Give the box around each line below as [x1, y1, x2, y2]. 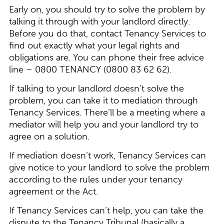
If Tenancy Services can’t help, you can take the [8, 205, 203, 216]
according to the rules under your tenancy [8, 174, 182, 185]
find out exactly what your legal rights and [8, 40, 180, 51]
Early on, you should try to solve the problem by [8, 4, 205, 15]
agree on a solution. [8, 131, 89, 142]
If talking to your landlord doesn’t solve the [8, 83, 184, 94]
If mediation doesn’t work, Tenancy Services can [8, 150, 206, 161]
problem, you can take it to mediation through [8, 95, 198, 106]
